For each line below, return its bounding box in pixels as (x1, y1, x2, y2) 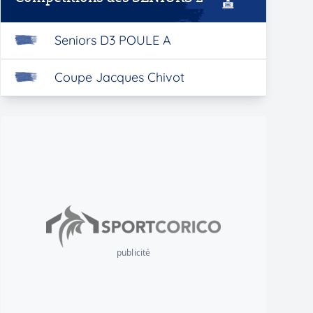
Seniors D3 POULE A (54, 32, 171, 48)
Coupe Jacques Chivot (54, 69, 184, 85)
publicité (116, 247, 151, 259)
